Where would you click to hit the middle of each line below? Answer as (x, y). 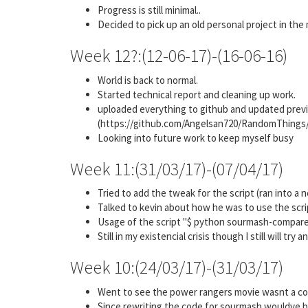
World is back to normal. (148, 80)
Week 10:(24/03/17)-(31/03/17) (177, 267)
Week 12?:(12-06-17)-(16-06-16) (179, 55)
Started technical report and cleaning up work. (197, 94)
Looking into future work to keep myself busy (196, 137)
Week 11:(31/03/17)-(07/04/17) (177, 168)
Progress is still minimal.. (149, 10)
